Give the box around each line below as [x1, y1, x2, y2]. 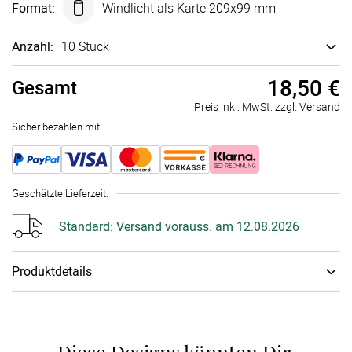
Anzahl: [12, 38, 53, 55]
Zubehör [24, 321, 64, 336]
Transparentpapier [81, 299, 171, 313]
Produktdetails [12, 262, 92, 280]
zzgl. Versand [275, 99, 340, 114]
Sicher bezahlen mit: [12, 119, 102, 134]
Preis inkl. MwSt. [194, 99, 275, 114]
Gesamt [12, 75, 77, 100]
